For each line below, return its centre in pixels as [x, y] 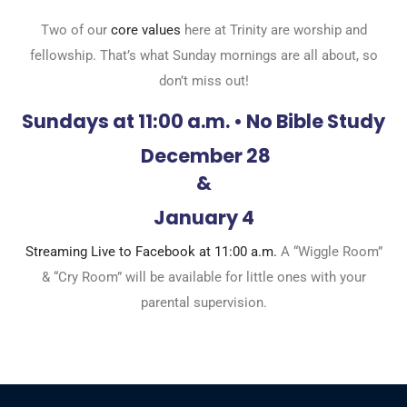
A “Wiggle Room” [329, 251]
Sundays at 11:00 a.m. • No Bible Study [203, 121]
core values [145, 30]
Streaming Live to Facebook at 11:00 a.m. [151, 251]
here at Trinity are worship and [273, 30]
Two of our [75, 30]
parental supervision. [203, 302]
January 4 [203, 217]
